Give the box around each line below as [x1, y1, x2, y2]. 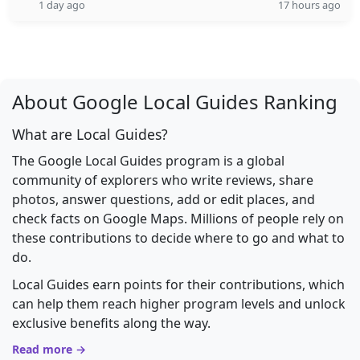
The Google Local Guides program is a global [12, 152, 284, 170]
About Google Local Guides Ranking [12, 88, 337, 115]
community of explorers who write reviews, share [12, 171, 313, 189]
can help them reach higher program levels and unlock [12, 295, 346, 313]
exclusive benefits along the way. [12, 314, 211, 332]
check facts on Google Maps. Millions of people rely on [12, 210, 344, 227]
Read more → [12, 342, 86, 357]
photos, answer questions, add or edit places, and [12, 190, 315, 208]
